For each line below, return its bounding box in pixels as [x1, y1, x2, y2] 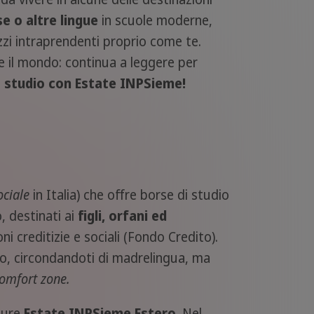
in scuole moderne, [98, 11, 212, 30]
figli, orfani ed [78, 207, 167, 226]
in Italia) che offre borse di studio [29, 186, 229, 205]
